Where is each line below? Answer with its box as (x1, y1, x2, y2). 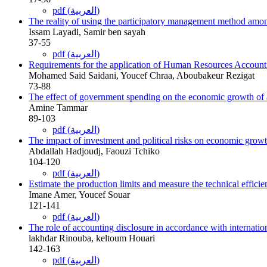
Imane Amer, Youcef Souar (29, 189, 130, 200)
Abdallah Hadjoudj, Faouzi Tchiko (29, 145, 160, 156)
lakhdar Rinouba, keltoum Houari (29, 232, 155, 243)
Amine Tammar (29, 102, 88, 113)
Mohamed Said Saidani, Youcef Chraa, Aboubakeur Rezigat (29, 70, 254, 80)
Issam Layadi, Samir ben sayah (29, 26, 145, 37)
